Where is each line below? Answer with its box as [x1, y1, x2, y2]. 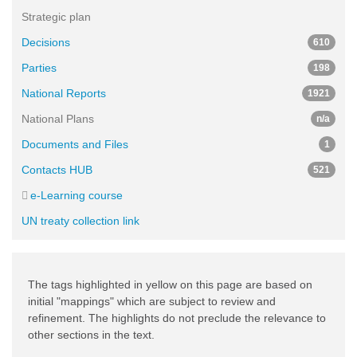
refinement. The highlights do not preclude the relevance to [28, 312, 326, 324]
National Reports [22, 87, 106, 100]
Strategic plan [22, 10, 91, 23]
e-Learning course [30, 189, 123, 202]
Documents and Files [22, 138, 128, 151]
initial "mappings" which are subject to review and [28, 295, 276, 308]
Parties [22, 61, 57, 74]
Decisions [22, 36, 70, 49]
